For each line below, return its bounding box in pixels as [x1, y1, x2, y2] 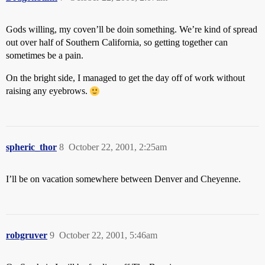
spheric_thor [6, 142, 57, 152]
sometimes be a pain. [6, 50, 83, 60]
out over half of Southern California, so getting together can [6, 37, 228, 47]
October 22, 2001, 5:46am [59, 230, 157, 240]
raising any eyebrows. [6, 86, 90, 96]
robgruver [6, 230, 47, 240]
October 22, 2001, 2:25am [69, 142, 167, 152]
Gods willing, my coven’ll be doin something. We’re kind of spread [6, 24, 257, 34]
